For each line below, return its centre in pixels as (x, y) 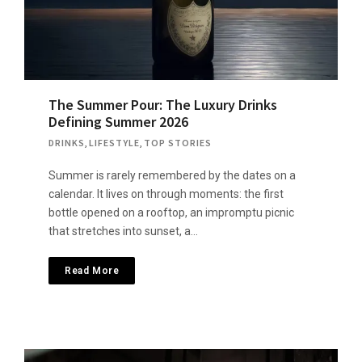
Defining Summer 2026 (118, 121)
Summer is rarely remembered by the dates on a (172, 175)
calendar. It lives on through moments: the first (166, 194)
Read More (92, 270)
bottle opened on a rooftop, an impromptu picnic (171, 212)
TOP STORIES (178, 142)
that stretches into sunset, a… (123, 231)
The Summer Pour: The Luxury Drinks (163, 104)
